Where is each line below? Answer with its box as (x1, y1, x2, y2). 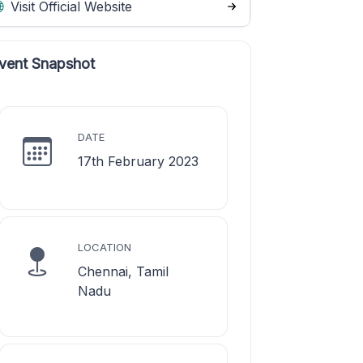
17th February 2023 (78, 153, 199, 169)
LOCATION (78, 241, 131, 254)
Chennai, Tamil (78, 263, 169, 280)
